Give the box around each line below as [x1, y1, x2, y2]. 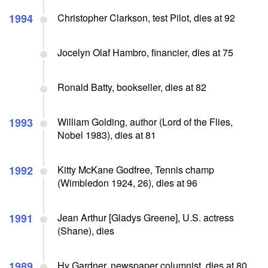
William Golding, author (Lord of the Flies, [57, 114, 233, 129]
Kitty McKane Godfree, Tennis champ [57, 162, 214, 176]
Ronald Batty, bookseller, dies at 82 [57, 80, 206, 94]
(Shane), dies [57, 223, 114, 237]
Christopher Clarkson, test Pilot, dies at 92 [57, 10, 235, 25]
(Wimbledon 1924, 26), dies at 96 [57, 175, 197, 190]
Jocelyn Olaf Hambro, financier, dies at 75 [57, 45, 233, 59]
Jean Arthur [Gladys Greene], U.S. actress [57, 210, 234, 224]
